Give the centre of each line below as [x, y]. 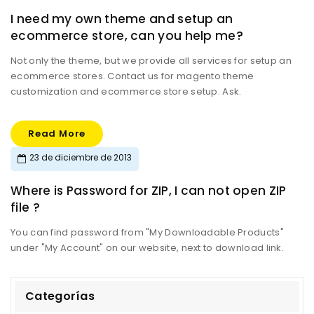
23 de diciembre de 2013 [81, 157]
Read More [57, 134]
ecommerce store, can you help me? [127, 36]
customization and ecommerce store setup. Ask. [126, 91]
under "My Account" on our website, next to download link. [148, 248]
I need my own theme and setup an [122, 19]
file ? [25, 207]
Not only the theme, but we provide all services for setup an [151, 61]
